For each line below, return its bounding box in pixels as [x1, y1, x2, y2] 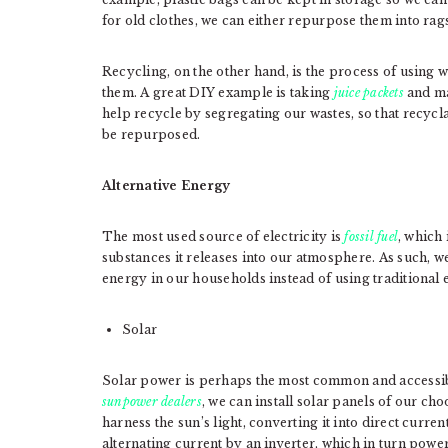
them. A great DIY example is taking [102, 85, 334, 101]
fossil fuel [344, 229, 399, 245]
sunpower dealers [102, 394, 202, 410]
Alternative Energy [102, 178, 231, 194]
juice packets [333, 85, 404, 101]
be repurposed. [102, 127, 201, 143]
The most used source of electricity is [102, 229, 345, 245]
